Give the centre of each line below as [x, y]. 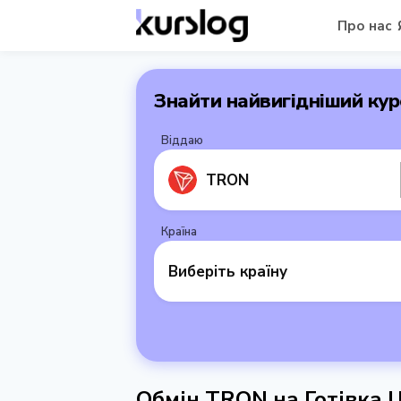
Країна [179, 232]
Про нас [364, 26]
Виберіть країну [228, 271]
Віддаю [182, 141]
